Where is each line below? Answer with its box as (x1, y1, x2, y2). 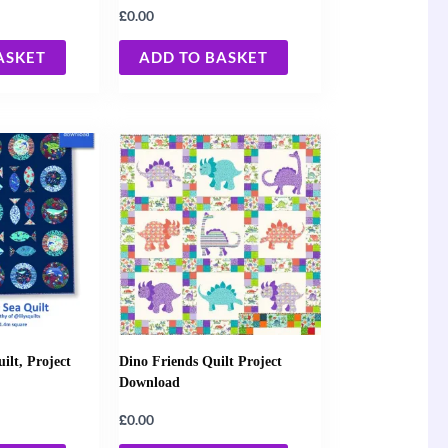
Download (119, 373, 181, 390)
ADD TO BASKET (139, 47, 269, 66)
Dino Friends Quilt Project (119, 352, 283, 369)
